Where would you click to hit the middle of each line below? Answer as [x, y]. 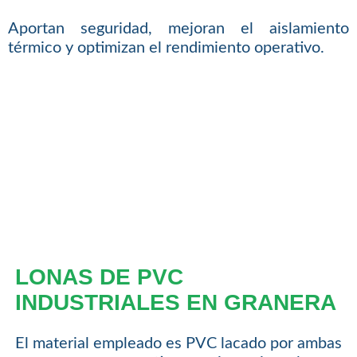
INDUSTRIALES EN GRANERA [175, 303]
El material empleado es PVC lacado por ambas [178, 344]
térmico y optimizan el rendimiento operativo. [166, 48]
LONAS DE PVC [99, 277]
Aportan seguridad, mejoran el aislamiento [178, 29]
